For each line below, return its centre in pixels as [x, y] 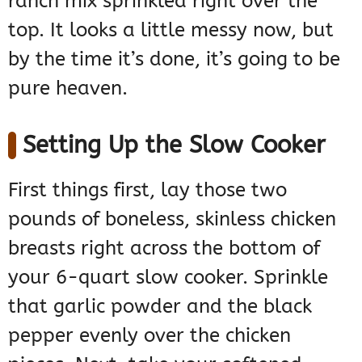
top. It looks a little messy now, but [171, 30]
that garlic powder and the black [160, 307]
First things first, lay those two [147, 190]
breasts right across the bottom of [164, 248]
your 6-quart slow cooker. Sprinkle [168, 278]
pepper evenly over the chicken [149, 336]
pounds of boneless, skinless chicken [172, 219]
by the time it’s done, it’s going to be [174, 59]
